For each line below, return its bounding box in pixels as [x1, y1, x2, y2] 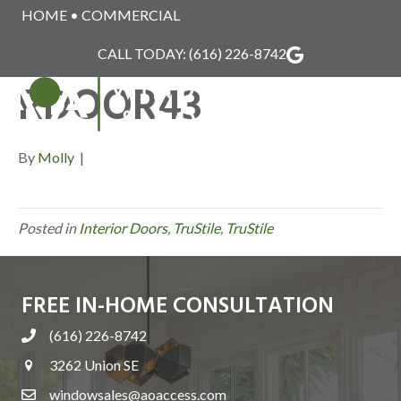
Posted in [18, 219, 79, 236]
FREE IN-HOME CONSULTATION [21, 289, 334, 325]
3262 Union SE [49, 356, 139, 373]
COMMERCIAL [81, 6, 180, 23]
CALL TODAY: [98, 45, 189, 62]
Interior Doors [79, 219, 167, 236]
